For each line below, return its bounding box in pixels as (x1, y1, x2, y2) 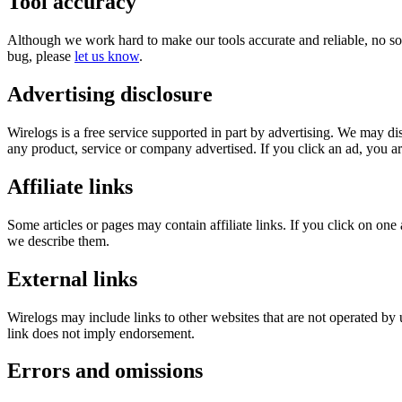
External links (7, 267, 137, 291)
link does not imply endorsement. (7, 325, 195, 341)
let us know (74, 48, 139, 65)
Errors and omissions (7, 359, 203, 383)
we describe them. (7, 232, 109, 249)
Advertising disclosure (7, 82, 213, 106)
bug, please (7, 48, 71, 65)
